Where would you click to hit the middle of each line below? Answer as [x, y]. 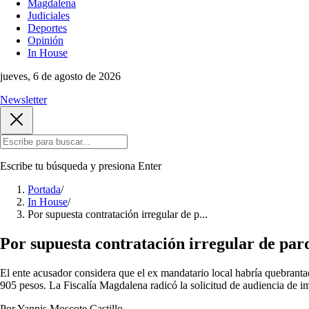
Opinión [46, 40]
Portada [44, 189]
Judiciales [49, 16]
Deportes [47, 28]
